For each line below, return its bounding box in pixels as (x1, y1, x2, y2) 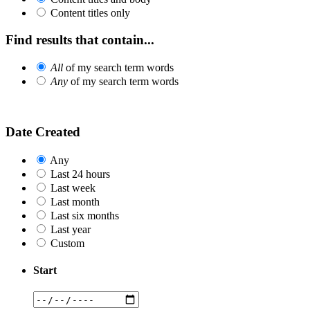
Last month (51, 195, 100, 208)
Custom (51, 237, 84, 249)
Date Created (6, 125, 80, 140)
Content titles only (51, 6, 130, 19)
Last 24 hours (51, 167, 110, 180)
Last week (51, 181, 95, 194)
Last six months (51, 209, 119, 221)
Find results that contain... (6, 32, 154, 47)
